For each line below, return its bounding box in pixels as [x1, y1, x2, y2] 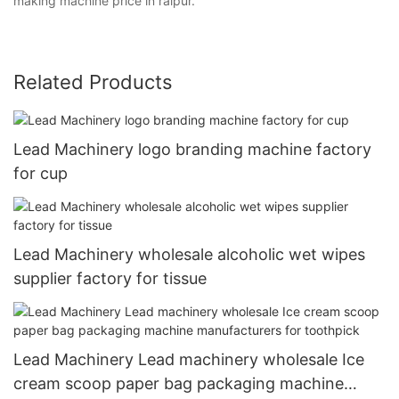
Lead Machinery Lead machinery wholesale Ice [13, 350, 364, 370]
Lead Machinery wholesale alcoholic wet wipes [13, 245, 365, 264]
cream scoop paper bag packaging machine [13, 374, 344, 394]
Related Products [13, 69, 173, 94]
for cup [13, 163, 68, 183]
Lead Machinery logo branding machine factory [13, 139, 371, 159]
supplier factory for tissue [13, 269, 207, 288]
